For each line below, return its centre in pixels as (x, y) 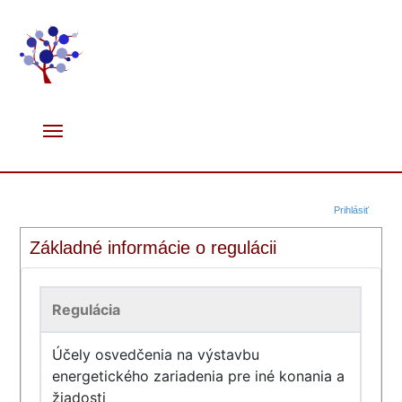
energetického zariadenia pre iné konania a (199, 376)
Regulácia (87, 310)
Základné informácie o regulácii (153, 248)
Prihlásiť (351, 210)
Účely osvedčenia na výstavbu (156, 354)
